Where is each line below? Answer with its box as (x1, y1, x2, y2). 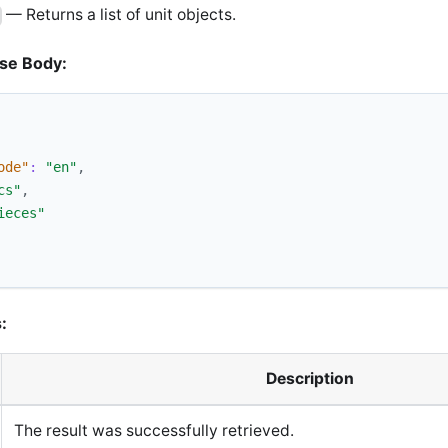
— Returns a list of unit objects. (2, 5, 237, 25)
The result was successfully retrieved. (14, 421, 294, 441)
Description (266, 369, 354, 389)
